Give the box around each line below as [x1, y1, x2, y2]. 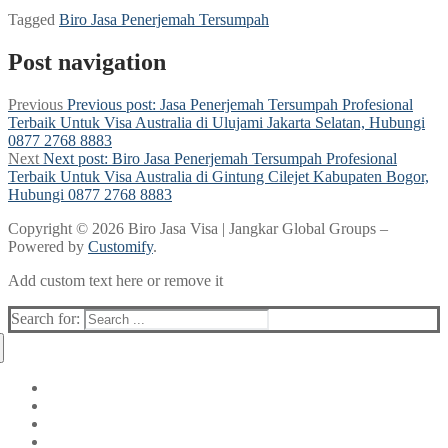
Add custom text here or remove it [8, 271, 223, 289]
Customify [88, 237, 153, 255]
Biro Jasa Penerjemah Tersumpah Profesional [112, 149, 397, 167]
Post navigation [8, 48, 166, 75]
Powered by [8, 237, 88, 255]
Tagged [8, 10, 59, 28]
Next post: [43, 149, 108, 167]
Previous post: [67, 95, 156, 113]
